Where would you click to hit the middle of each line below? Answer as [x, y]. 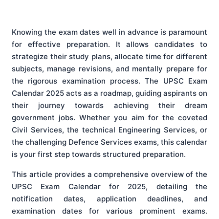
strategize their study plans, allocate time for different [109, 57]
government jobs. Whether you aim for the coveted [109, 118]
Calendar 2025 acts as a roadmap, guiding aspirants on [109, 93]
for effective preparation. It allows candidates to [109, 44]
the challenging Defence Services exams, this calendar [109, 142]
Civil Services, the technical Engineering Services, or [109, 130]
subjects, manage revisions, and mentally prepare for [109, 69]
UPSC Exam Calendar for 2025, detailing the [109, 187]
